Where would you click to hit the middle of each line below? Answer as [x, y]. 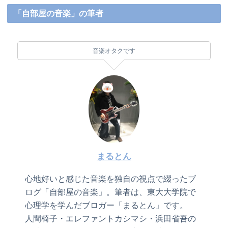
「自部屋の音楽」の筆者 [59, 13]
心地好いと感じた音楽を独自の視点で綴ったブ [111, 179]
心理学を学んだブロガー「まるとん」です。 [107, 205]
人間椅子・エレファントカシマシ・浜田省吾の [111, 218]
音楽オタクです [114, 50]
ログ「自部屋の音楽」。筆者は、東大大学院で [111, 192]
